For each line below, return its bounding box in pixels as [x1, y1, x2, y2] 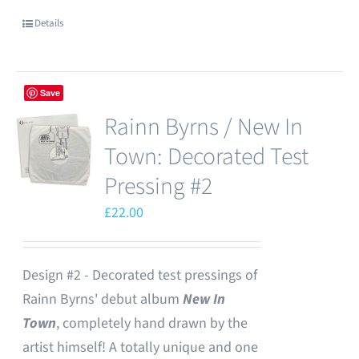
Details [34, 16, 64, 30]
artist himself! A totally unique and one [22, 337, 259, 357]
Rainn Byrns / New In [104, 110, 304, 144]
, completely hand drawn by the [56, 313, 248, 333]
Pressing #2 [104, 169, 213, 204]
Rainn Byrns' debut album [22, 289, 180, 309]
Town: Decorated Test [104, 139, 309, 174]
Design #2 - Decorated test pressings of [22, 265, 258, 285]
